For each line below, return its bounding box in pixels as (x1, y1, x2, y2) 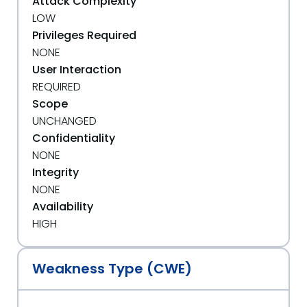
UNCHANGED (32, 113, 97, 129)
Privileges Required (32, 27, 136, 43)
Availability (32, 199, 93, 214)
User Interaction (32, 62, 121, 77)
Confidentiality (32, 130, 115, 146)
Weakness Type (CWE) (32, 259, 192, 278)
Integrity (32, 164, 79, 180)
